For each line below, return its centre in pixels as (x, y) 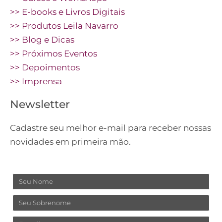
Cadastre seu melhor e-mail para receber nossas (111, 128)
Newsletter (40, 105)
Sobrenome (37, 201)
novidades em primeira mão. (70, 142)
